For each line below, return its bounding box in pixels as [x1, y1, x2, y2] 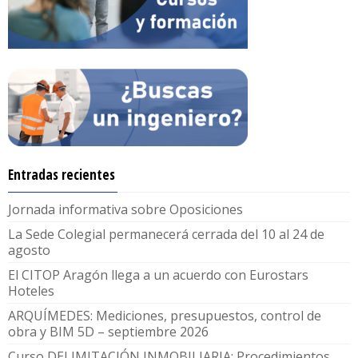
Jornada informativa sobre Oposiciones [8, 201, 243, 218]
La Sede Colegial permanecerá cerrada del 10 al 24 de [8, 225, 324, 243]
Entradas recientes [8, 165, 115, 184]
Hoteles [8, 282, 54, 300]
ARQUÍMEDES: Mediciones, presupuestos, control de [8, 307, 321, 324]
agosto [8, 241, 50, 259]
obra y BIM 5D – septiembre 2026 [8, 323, 209, 340]
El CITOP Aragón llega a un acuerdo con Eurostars [8, 266, 308, 284]
